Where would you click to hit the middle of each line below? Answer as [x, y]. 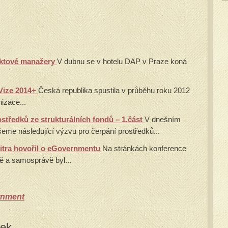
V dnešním [163, 119]
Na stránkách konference [144, 148]
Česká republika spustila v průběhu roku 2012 [114, 90]
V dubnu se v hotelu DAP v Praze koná [122, 61]
